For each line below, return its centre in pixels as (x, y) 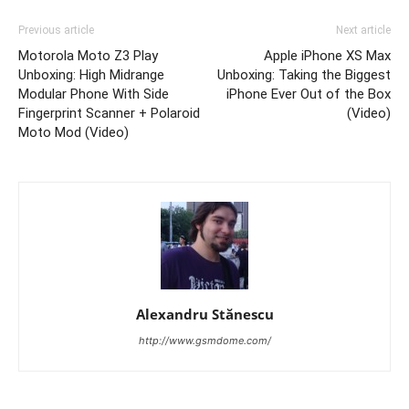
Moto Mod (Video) (73, 132)
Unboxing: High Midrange (91, 74)
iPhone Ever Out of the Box (309, 94)
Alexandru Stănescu (204, 314)
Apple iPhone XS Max (327, 55)
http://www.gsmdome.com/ (204, 340)
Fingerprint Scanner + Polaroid (109, 113)
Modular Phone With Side (94, 94)
